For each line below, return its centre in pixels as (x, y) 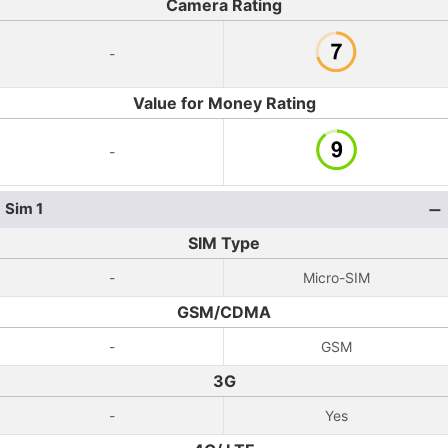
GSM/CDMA (224, 312)
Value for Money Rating (224, 103)
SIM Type (224, 243)
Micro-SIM (336, 277)
